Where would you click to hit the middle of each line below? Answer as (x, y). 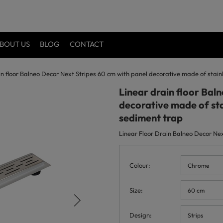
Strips (195, 215)
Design (140, 215)
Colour (139, 165)
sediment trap (151, 118)
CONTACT (87, 44)
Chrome (198, 165)
